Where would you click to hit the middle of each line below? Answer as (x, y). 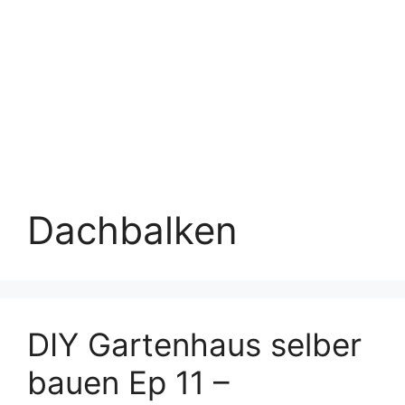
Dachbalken (132, 230)
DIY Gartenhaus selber (194, 344)
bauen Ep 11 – (128, 382)
